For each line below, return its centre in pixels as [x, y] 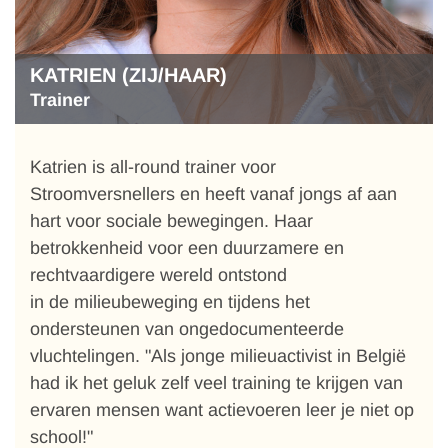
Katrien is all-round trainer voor [153, 167]
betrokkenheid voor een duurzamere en [187, 248]
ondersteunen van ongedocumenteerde [187, 329]
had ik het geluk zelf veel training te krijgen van [216, 383]
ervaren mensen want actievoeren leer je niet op [222, 410]
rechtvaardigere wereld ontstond [158, 275]
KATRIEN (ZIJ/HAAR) [128, 75]
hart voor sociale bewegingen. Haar [171, 221]
